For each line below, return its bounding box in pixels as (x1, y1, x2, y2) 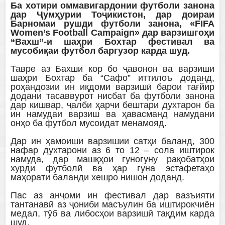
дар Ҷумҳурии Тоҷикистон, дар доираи (11, 10, 214, 20)
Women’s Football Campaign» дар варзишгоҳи (11, 28, 214, 38)
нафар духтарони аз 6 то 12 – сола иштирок (11, 145, 214, 156)
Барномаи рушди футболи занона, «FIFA (11, 19, 214, 29)
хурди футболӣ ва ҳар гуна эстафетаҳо (11, 163, 214, 174)
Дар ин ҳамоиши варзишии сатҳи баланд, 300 (11, 136, 214, 147)
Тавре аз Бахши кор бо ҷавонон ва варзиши (11, 64, 214, 74)
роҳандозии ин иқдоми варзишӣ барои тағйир (11, 82, 214, 92)
